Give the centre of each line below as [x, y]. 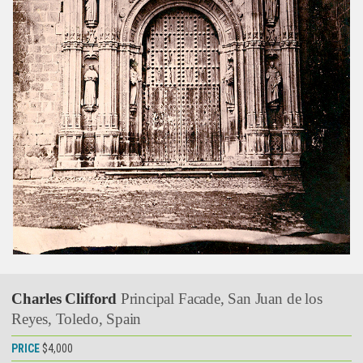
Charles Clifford [66, 298]
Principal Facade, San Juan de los [221, 298]
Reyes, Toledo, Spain [77, 318]
